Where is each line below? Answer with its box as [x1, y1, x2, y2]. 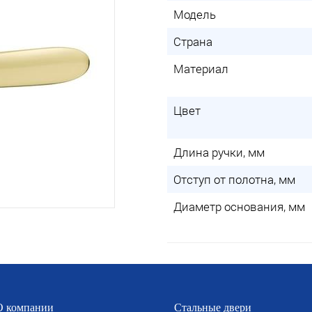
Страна [173, 33, 212, 49]
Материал [173, 61, 228, 77]
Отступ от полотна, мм [173, 171, 295, 187]
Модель [173, 6, 216, 22]
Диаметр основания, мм [173, 198, 305, 214]
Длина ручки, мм [173, 144, 265, 160]
